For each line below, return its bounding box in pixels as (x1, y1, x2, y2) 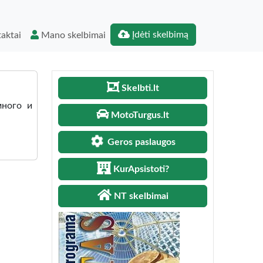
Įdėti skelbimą (130, 30, 188, 39)
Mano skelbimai (39, 31, 106, 40)
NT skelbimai (113, 191, 168, 201)
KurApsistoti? (113, 164, 169, 174)
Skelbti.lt (121, 83, 159, 93)
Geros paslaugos (107, 137, 176, 147)
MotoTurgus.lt (111, 110, 169, 120)
